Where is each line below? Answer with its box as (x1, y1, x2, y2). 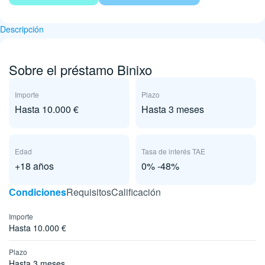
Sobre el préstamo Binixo (9, 60, 152, 79)
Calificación (111, 185, 161, 199)
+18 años (15, 159, 54, 173)
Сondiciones (9, 185, 66, 199)
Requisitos (66, 185, 111, 199)
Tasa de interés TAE (141, 146, 205, 156)
